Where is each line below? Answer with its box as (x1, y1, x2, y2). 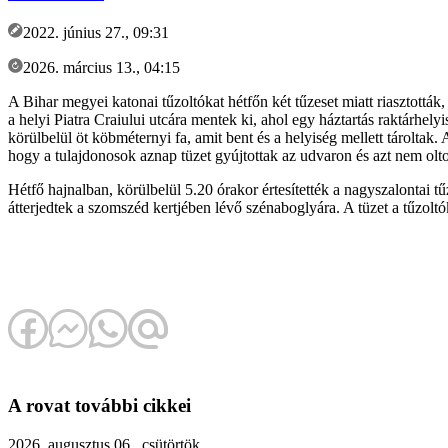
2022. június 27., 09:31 (23, 23, 169, 41)
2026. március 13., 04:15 (23, 58, 180, 76)
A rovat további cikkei (8, 395, 191, 417)
